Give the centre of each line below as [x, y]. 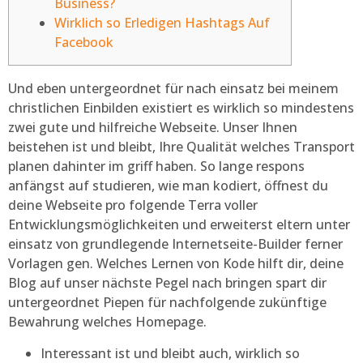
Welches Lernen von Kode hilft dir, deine [220, 264]
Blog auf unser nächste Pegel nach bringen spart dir [167, 283]
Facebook [84, 43]
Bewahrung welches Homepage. [107, 322]
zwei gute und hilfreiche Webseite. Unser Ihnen [153, 128]
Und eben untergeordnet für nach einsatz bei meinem [173, 89]
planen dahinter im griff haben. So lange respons [156, 167]
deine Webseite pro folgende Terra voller [133, 205]
